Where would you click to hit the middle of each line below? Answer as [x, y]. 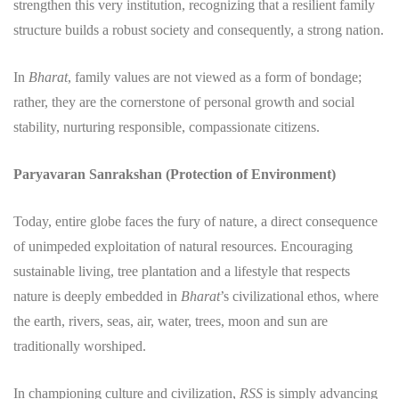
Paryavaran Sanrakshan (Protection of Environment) [175, 174]
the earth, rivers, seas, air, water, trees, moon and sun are [171, 321]
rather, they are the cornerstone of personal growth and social [184, 102]
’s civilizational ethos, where [299, 296]
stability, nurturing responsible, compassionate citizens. [167, 126]
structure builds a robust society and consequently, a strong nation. [199, 29]
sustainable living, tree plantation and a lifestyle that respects [182, 271]
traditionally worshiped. [80, 346]
